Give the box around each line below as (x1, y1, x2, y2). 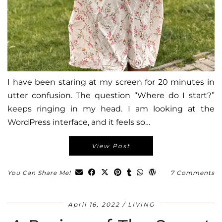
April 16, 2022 (67, 201, 120, 209)
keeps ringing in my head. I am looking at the (7, 104, 215, 114)
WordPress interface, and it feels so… (7, 117, 150, 127)
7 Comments (170, 169, 215, 177)
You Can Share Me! (7, 169, 73, 177)
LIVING (127, 201, 155, 209)
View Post (92, 142, 130, 150)
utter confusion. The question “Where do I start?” (7, 91, 215, 101)
